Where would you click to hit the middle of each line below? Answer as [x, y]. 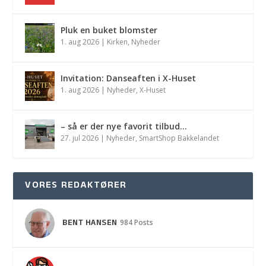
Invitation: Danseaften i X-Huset [129, 78]
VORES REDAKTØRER [76, 186]
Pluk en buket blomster [109, 30]
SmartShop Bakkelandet [179, 138]
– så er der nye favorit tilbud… [124, 126]
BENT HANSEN [90, 224]
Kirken [118, 42]
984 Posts [136, 223]
